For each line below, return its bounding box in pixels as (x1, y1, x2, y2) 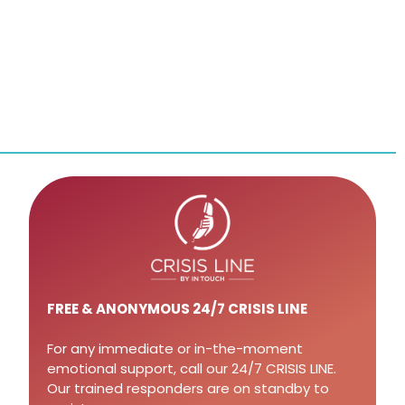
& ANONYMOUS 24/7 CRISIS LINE (78, 299, 307, 318)
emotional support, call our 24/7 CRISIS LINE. (46, 359, 336, 378)
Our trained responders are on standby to (46, 379, 329, 398)
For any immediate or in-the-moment (46, 339, 303, 358)
